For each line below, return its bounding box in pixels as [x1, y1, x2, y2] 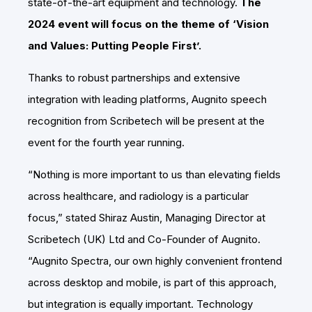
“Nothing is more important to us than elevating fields [28, 168, 281, 182]
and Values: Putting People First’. [28, 39, 201, 53]
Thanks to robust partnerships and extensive [28, 71, 240, 85]
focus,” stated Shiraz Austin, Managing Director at [28, 211, 265, 225]
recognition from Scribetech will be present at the [28, 114, 265, 128]
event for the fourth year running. [28, 136, 185, 150]
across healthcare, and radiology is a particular [28, 189, 249, 203]
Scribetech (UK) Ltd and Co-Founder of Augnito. [28, 233, 260, 247]
